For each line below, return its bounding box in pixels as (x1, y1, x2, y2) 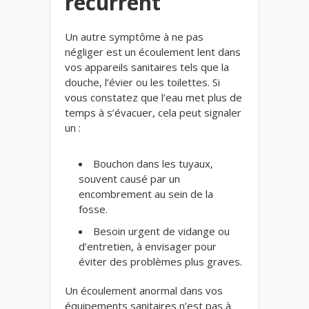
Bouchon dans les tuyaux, (93, 156, 213, 170)
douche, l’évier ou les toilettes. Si (65, 74, 220, 89)
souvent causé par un (79, 171, 180, 186)
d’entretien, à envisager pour (79, 239, 217, 253)
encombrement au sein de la (79, 186, 213, 201)
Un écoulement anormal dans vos (65, 283, 223, 297)
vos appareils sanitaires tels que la (65, 59, 229, 74)
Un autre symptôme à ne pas (65, 29, 203, 43)
